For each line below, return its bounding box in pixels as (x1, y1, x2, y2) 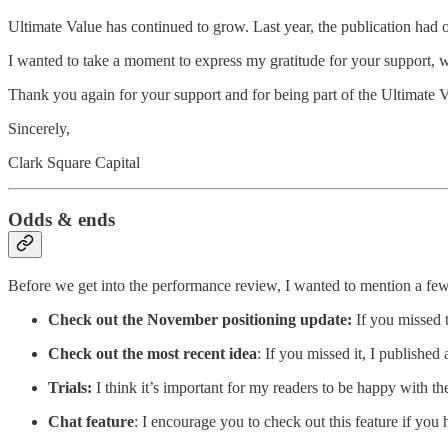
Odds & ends (8, 208, 115, 230)
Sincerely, (8, 120, 70, 138)
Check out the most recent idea (48, 344, 257, 362)
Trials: (48, 378, 96, 396)
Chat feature (48, 412, 134, 430)
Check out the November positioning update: (48, 310, 356, 328)
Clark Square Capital (8, 154, 140, 172)
